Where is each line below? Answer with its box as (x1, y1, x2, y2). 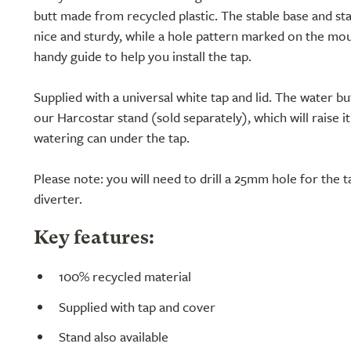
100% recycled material (59, 266, 191, 286)
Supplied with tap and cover (59, 296, 215, 317)
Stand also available (59, 327, 168, 347)
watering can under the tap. (34, 128, 190, 147)
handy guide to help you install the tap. (34, 46, 251, 66)
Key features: (34, 230, 154, 248)
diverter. (34, 189, 82, 208)
